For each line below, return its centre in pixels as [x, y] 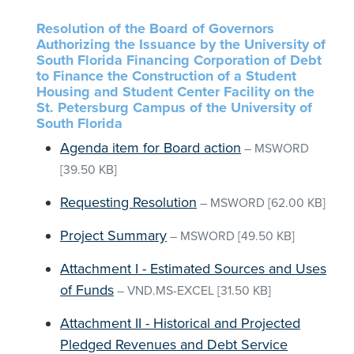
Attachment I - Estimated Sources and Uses [193, 269]
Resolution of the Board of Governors [155, 28]
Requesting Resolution [128, 202]
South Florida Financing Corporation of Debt [179, 60]
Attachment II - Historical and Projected [180, 323]
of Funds [87, 290]
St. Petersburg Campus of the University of [174, 107]
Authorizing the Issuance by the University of [181, 44]
